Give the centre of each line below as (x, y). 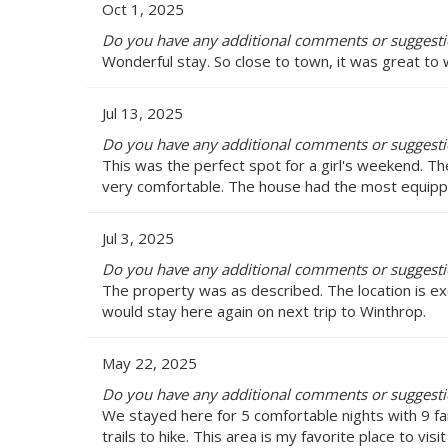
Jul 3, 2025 (138, 237)
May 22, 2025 (149, 362)
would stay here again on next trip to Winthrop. (264, 310)
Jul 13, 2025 (142, 112)
